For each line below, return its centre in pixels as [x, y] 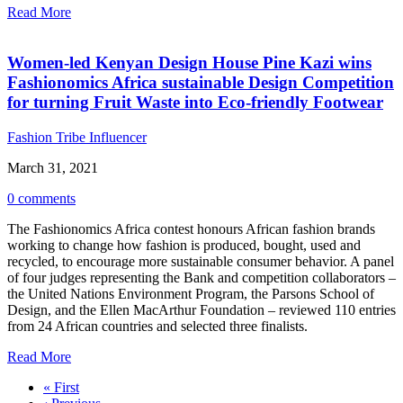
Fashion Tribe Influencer [77, 138]
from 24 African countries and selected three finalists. [157, 327]
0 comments [41, 199]
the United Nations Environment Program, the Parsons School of [191, 294]
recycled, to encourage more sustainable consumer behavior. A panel [201, 262]
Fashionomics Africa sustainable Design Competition [201, 83]
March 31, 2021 [53, 168]
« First [61, 388]
